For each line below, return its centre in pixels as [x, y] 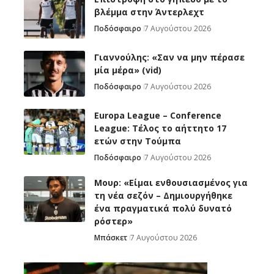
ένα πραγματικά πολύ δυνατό [163, 209]
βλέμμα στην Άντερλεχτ [149, 12]
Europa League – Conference [158, 116]
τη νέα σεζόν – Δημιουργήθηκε [163, 196]
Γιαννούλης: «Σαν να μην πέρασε [169, 57]
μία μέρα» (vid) [128, 70]
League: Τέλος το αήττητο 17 [160, 128]
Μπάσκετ [111, 238]
